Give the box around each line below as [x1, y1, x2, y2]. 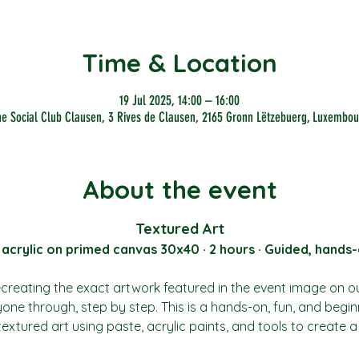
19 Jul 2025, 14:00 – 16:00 [119, 91, 240, 108]
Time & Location [82, 47, 277, 79]
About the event [82, 173, 277, 205]
